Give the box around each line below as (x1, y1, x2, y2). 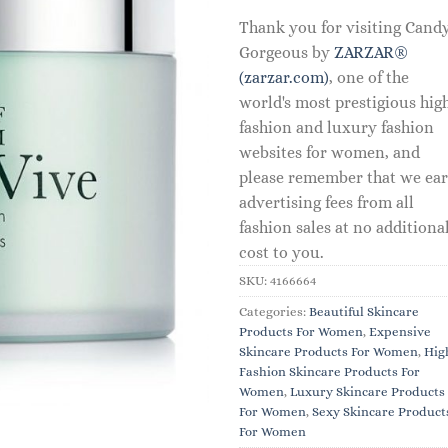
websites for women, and (239, 142, 420, 162)
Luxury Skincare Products (290, 383, 445, 399)
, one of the (329, 67, 409, 87)
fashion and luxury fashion (239, 117, 434, 137)
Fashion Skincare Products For (239, 363, 420, 379)
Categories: (239, 303, 309, 319)
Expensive (369, 323, 431, 339)
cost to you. (239, 242, 324, 262)
